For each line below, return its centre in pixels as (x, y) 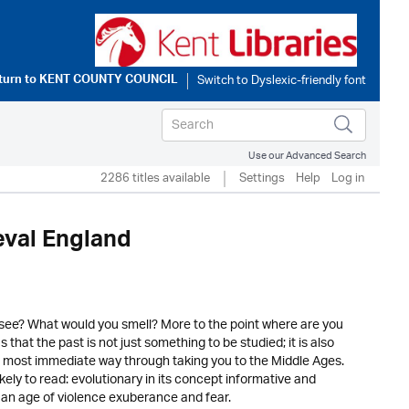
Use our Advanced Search (307, 156)
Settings (262, 178)
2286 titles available (155, 178)
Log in (348, 178)
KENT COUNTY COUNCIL (109, 81)
